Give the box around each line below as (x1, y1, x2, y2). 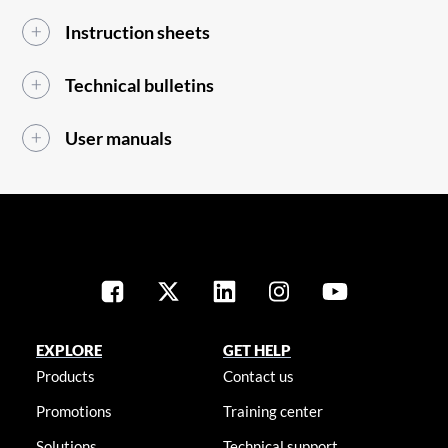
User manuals (65, 127, 173, 150)
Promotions (35, 402, 112, 421)
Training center (223, 402, 324, 421)
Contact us (223, 367, 295, 386)
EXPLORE (35, 341, 102, 360)
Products (35, 367, 95, 386)
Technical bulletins (65, 74, 215, 97)
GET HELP (223, 341, 292, 360)
